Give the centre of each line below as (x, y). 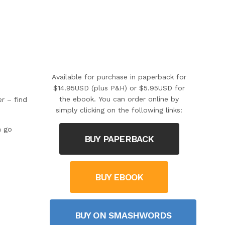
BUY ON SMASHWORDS (123, 215)
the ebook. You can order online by (119, 99)
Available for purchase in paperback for (119, 77)
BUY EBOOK (119, 177)
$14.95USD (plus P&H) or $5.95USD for (119, 88)
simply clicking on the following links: (119, 110)
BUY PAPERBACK (119, 139)
